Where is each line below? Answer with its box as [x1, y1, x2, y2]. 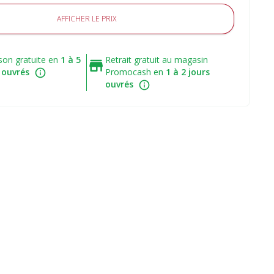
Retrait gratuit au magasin [105, 54, 209, 65]
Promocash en [105, 66, 166, 78]
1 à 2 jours [166, 66, 210, 78]
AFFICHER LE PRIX [57, 13, 117, 24]
